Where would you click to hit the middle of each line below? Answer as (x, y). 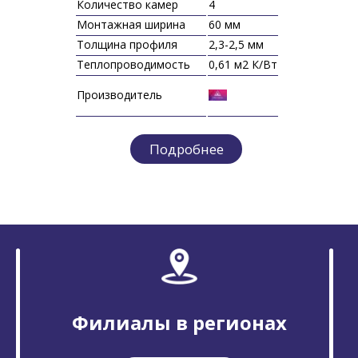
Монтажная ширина (131, 24)
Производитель (120, 94)
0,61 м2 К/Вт (243, 64)
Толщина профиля (127, 44)
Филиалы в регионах (179, 322)
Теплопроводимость (134, 64)
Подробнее (186, 149)
